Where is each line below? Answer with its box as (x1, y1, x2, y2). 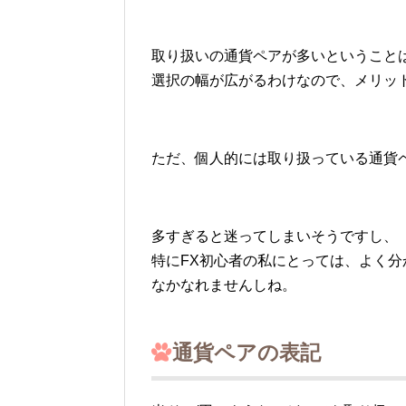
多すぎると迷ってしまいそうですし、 (151, 228, 398, 245)
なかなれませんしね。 (151, 277, 296, 294)
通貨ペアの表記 (151, 341, 321, 365)
